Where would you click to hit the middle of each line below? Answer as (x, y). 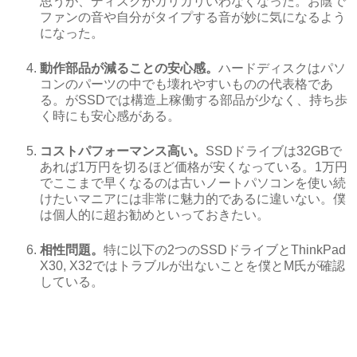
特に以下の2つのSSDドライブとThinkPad (225, 249)
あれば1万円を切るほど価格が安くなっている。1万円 (194, 167)
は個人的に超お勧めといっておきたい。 (155, 214)
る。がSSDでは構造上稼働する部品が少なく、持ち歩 (194, 100)
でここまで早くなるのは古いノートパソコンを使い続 (193, 182)
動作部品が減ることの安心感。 (129, 68)
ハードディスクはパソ (282, 68)
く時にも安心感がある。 (110, 116)
